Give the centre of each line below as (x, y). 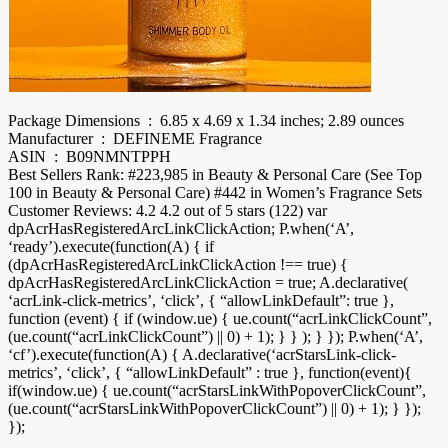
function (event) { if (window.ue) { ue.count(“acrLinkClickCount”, (220, 318)
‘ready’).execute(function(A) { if (111, 246)
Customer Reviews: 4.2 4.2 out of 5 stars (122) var (167, 210)
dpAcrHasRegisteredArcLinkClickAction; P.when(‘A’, (181, 228)
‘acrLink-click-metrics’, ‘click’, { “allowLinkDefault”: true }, (201, 300)
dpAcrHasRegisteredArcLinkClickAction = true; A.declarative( (208, 282)
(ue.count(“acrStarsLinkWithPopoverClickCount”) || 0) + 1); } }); (214, 408)
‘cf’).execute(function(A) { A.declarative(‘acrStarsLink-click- (202, 354)
